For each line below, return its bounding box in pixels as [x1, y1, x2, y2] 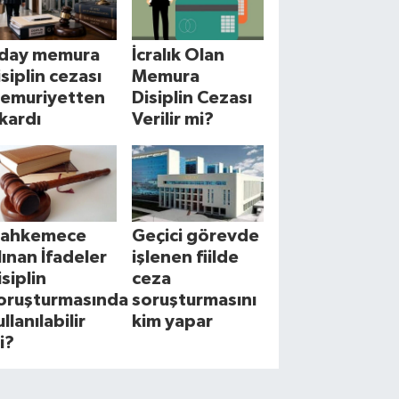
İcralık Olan [132, 45, 225, 64]
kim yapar [132, 313, 214, 331]
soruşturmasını [132, 291, 257, 310]
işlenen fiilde [132, 248, 240, 267]
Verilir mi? [132, 110, 215, 128]
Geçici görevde [132, 227, 260, 246]
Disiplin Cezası [132, 88, 253, 107]
